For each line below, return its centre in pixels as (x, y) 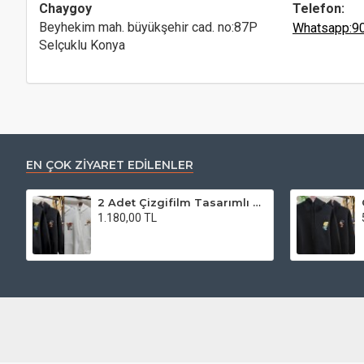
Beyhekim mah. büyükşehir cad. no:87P (148, 27)
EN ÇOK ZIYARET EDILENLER (110, 165)
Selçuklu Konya (82, 45)
